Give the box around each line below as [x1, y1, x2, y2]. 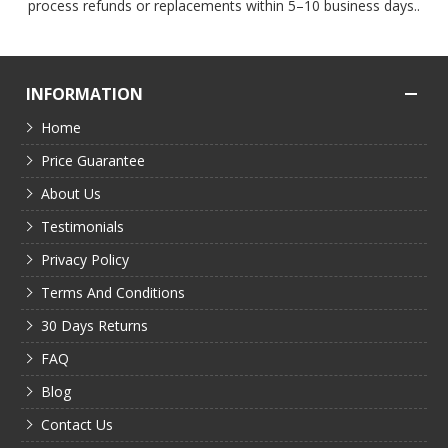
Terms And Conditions [41, 282, 186, 302]
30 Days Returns [41, 315, 149, 335]
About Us [41, 183, 102, 203]
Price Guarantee [41, 150, 146, 170]
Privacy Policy [41, 249, 130, 269]
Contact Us [41, 414, 114, 434]
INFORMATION [26, 82, 144, 105]
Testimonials [41, 216, 125, 236]
